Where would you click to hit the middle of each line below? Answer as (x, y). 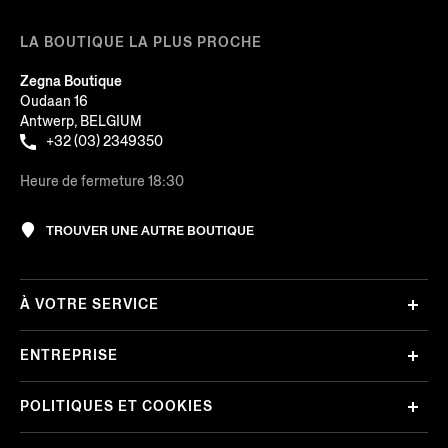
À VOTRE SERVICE (89, 305)
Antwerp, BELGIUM (81, 121)
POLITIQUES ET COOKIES (116, 407)
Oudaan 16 (54, 101)
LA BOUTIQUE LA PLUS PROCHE (141, 42)
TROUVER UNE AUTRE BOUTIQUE (150, 230)
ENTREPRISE (69, 356)
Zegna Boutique (71, 81)
